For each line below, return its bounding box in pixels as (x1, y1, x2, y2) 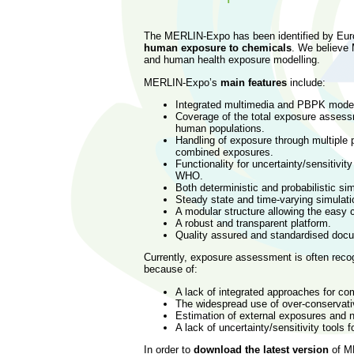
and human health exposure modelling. (144, 54, 320, 66)
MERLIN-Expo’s (144, 76, 220, 88)
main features (220, 76, 287, 88)
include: (287, 76, 326, 88)
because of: (144, 263, 198, 276)
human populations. (175, 122, 265, 134)
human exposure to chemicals (144, 42, 292, 55)
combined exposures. (175, 145, 273, 158)
